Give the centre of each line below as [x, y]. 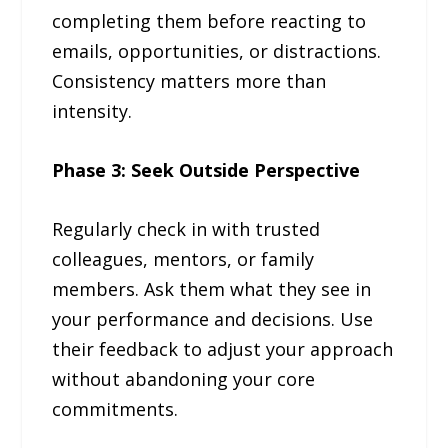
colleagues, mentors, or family [183, 258]
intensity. [92, 111]
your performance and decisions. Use [213, 318]
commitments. [115, 408]
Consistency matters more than [189, 81]
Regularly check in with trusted [186, 228]
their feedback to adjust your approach [223, 348]
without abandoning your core [184, 378]
